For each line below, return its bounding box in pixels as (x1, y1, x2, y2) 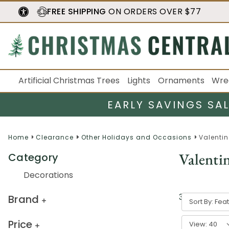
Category (8, 150, 58, 165)
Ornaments (157, 75, 204, 86)
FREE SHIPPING (47, 6, 106, 17)
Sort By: (189, 196, 213, 207)
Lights (127, 75, 150, 86)
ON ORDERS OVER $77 (106, 6, 201, 17)
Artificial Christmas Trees (18, 75, 120, 86)
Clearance (36, 132, 74, 142)
